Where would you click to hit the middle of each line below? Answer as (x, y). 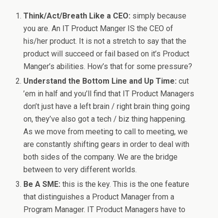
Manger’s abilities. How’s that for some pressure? (108, 66)
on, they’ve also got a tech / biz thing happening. (105, 119)
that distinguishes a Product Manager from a (99, 197)
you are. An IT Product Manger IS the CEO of (99, 28)
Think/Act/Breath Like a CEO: (77, 16)
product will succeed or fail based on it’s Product (107, 54)
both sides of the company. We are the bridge (101, 157)
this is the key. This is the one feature (125, 184)
